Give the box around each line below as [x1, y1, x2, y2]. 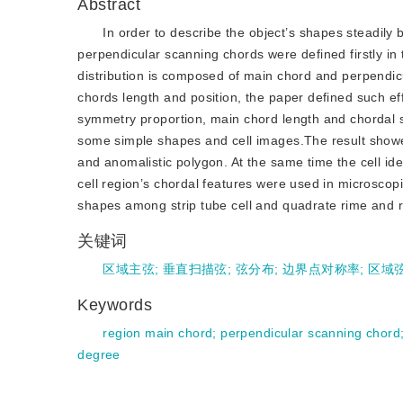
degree [77, 347, 121, 362]
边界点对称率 [282, 262, 361, 276]
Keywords [77, 296, 158, 314]
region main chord [103, 326, 213, 340]
